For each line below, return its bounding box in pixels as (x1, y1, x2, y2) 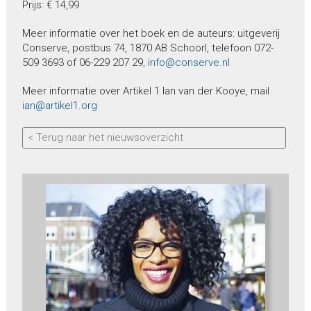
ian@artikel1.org (22, 99, 97, 112)
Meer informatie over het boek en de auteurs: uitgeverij (22, 27, 280, 40)
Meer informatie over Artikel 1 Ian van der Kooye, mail (22, 85, 269, 98)
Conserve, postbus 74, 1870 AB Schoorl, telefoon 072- (22, 42, 274, 55)
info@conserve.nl (147, 56, 230, 69)
